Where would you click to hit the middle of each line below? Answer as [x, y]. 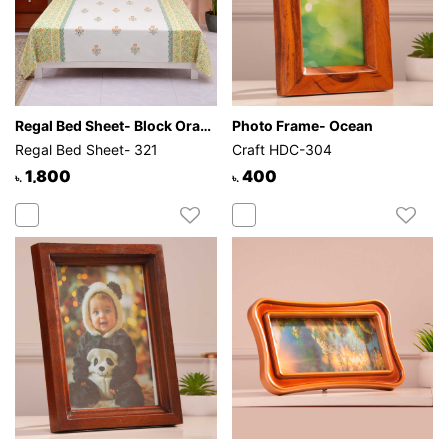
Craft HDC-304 [281, 150]
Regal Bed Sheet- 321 [86, 150]
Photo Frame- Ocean [302, 126]
